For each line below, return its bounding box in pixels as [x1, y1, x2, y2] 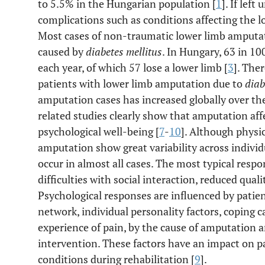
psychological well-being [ [38, 124, 159, 138]
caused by [38, 44, 86, 59]
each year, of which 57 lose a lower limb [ [38, 60, 228, 75]
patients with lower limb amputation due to [38, 76, 245, 91]
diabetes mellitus [86, 44, 162, 59]
